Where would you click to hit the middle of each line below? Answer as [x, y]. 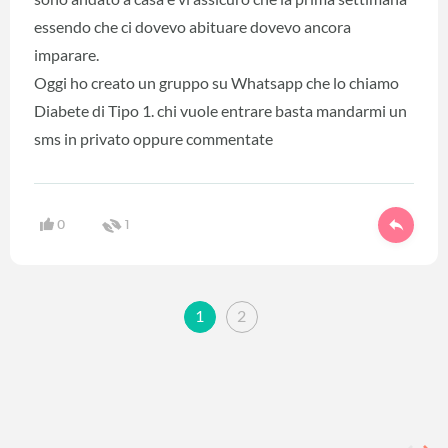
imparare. [66, 55]
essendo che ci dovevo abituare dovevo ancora [192, 27]
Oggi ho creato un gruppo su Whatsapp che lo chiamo [216, 83]
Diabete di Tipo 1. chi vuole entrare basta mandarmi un [220, 111]
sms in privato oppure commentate [153, 139]
